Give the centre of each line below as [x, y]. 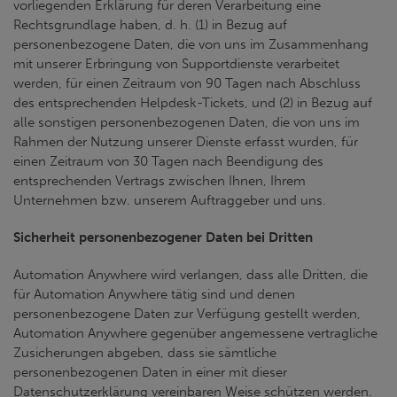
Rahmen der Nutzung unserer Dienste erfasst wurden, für [186, 142]
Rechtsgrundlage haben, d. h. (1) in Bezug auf [150, 25]
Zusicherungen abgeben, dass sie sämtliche [145, 353]
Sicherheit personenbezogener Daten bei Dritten [163, 237]
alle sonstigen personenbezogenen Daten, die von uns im [187, 122]
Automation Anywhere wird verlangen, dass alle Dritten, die [191, 275]
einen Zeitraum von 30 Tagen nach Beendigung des [168, 161]
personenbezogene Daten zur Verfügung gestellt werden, [187, 314]
